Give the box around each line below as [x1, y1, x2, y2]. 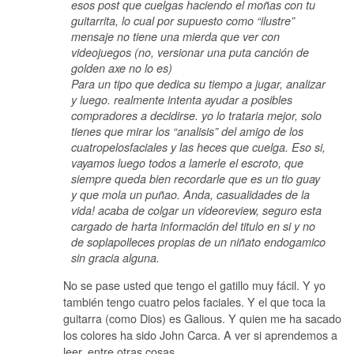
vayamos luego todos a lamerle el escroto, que [71, 154, 303, 171]
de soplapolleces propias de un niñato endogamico [71, 233, 326, 250]
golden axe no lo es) [71, 59, 172, 76]
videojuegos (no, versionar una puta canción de [71, 43, 309, 60]
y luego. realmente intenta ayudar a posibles [71, 91, 292, 107]
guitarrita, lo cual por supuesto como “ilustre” [71, 12, 295, 28]
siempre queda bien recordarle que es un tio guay [71, 170, 320, 186]
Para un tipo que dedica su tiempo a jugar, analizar [71, 75, 326, 92]
